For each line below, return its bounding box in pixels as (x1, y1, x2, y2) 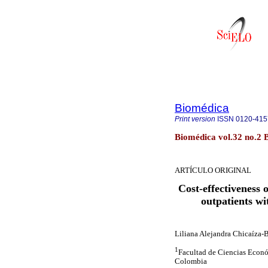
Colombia (175, 257, 207, 266)
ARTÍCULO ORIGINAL (175, 166, 251, 175)
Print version (175, 115, 215, 123)
